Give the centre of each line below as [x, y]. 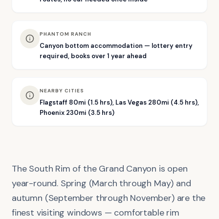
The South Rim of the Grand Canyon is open [100, 168]
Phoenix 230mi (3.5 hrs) [77, 112]
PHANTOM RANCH [66, 34]
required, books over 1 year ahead [93, 56]
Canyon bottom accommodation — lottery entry [116, 45]
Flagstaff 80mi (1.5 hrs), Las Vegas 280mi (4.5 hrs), [119, 102]
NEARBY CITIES [62, 90]
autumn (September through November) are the [109, 198]
